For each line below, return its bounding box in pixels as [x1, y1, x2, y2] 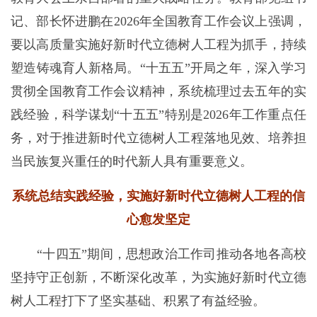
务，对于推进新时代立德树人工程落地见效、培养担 [11, 131, 306, 145]
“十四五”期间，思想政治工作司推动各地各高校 [33, 247, 306, 261]
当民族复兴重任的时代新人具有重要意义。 [11, 154, 253, 168]
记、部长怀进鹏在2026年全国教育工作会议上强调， [11, 14, 306, 28]
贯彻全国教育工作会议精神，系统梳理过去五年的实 [11, 84, 306, 98]
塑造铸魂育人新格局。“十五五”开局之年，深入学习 [11, 61, 306, 75]
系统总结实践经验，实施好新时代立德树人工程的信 [12, 189, 305, 203]
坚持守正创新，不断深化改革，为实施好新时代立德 [11, 270, 306, 284]
